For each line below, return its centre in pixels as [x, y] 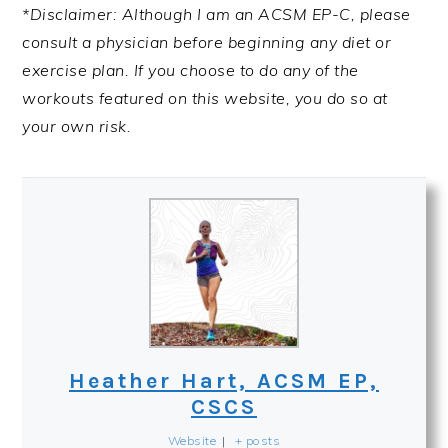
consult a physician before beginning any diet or [207, 41]
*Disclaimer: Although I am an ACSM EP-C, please [216, 13]
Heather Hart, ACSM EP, [224, 380]
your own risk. [77, 125]
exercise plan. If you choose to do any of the [190, 69]
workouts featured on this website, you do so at [205, 97]
